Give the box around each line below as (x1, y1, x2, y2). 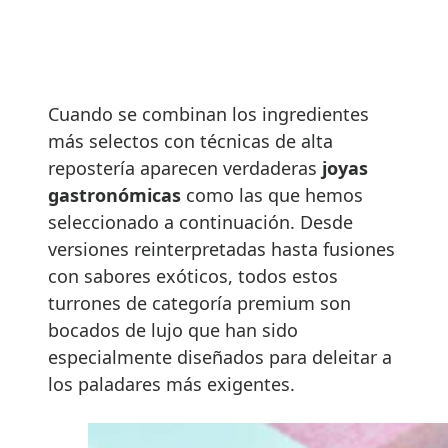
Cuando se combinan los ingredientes (48, 101, 369, 126)
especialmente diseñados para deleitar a (48, 344, 392, 369)
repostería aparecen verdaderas (48, 155, 317, 180)
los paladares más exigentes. (48, 371, 295, 396)
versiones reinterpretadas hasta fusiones (48, 236, 395, 261)
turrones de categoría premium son (48, 290, 351, 315)
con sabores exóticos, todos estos (48, 263, 338, 288)
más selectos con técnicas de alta (48, 128, 333, 153)
